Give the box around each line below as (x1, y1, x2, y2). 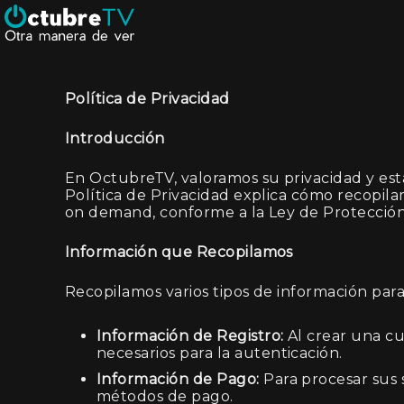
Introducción (65, 130, 165, 147)
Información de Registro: (96, 327, 284, 344)
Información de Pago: (96, 371, 260, 388)
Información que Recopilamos (65, 243, 293, 261)
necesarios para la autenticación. (96, 344, 343, 362)
